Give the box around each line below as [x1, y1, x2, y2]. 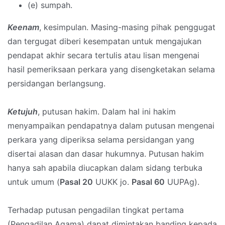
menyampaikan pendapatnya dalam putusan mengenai [8, 121, 214, 131]
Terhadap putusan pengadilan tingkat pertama [8, 205, 184, 215]
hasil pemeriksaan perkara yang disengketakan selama [8, 64, 215, 75]
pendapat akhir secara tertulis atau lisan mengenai [8, 50, 199, 61]
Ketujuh [8, 106, 38, 117]
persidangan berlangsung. [8, 78, 105, 89]
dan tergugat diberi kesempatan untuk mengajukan [8, 36, 201, 47]
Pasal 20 [60, 177, 93, 187]
